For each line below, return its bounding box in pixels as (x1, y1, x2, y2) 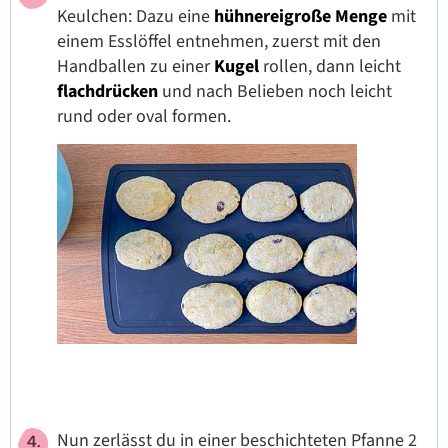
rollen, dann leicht (263, 53, 401, 79)
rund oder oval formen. (57, 103, 231, 129)
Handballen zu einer (57, 53, 214, 79)
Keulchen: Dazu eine (57, 3, 214, 29)
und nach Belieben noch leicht (162, 78, 392, 104)
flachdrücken (57, 78, 162, 104)
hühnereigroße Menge (214, 3, 387, 29)
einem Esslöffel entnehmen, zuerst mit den (57, 28, 381, 54)
